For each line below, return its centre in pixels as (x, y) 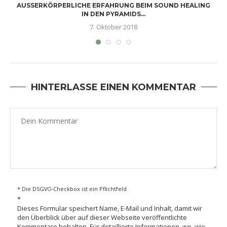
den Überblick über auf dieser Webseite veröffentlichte (102, 217)
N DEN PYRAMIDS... (113, 14)
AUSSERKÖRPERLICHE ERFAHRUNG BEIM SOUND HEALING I (113, 5)
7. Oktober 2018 (113, 27)
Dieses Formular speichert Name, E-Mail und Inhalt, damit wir (110, 208)
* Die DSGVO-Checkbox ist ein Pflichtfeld (72, 188)
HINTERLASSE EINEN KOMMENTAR (113, 87)
